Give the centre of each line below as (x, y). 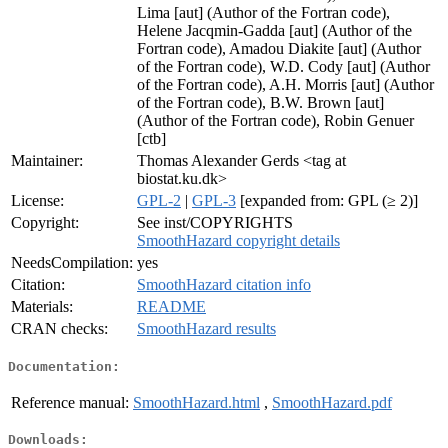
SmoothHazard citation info (224, 285)
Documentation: (64, 366)
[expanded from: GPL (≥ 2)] (327, 201)
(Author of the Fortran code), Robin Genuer (275, 121)
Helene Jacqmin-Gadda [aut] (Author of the (274, 31)
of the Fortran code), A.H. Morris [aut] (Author (285, 85)
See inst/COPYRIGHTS (215, 223)
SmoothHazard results (206, 329)
